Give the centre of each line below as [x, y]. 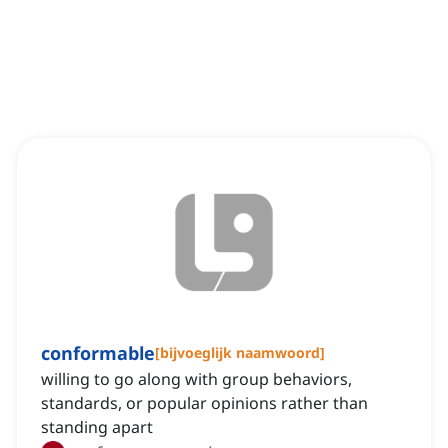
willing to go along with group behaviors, [196, 379]
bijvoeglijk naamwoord [240, 353]
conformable [98, 353]
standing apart [97, 427]
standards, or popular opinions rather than [204, 403]
